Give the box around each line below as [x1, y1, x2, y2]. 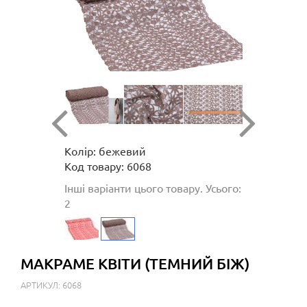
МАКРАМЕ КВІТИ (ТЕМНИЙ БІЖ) [21, 254, 249, 273]
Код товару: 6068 [64, 159, 151, 173]
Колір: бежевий [64, 144, 146, 158]
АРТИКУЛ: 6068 [21, 278, 82, 292]
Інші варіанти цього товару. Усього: [64, 181, 241, 195]
